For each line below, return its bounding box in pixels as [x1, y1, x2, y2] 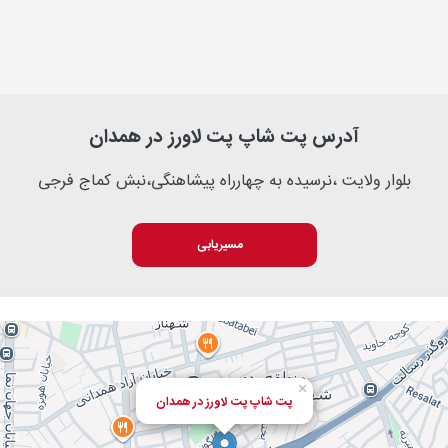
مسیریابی [197, 234, 246, 255]
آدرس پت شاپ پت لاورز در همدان [89, 121, 359, 154]
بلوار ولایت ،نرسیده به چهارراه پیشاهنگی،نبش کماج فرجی [37, 167, 411, 195]
